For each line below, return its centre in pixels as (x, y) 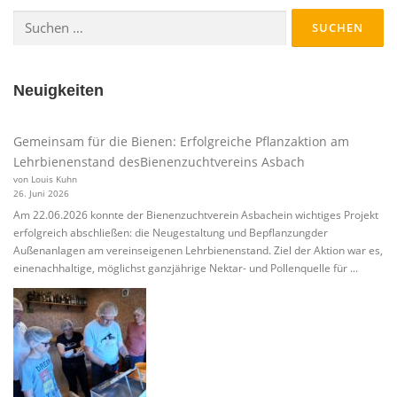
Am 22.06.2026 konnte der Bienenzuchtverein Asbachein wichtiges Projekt (196, 214)
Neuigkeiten (58, 91)
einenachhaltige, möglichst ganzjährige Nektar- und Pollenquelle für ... (186, 268)
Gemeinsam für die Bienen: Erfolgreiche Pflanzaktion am (181, 142)
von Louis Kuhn (45, 179)
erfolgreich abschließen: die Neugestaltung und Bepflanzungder (171, 232)
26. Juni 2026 (41, 194)
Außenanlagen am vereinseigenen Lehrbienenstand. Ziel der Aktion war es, (198, 250)
